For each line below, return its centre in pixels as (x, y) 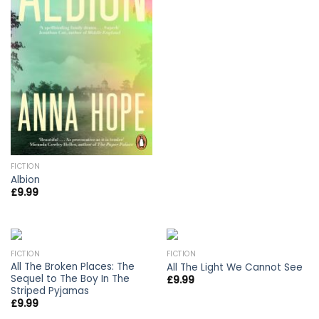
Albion (25, 179)
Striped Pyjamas (49, 291)
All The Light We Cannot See (234, 267)
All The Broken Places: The (72, 266)
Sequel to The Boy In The (70, 278)
